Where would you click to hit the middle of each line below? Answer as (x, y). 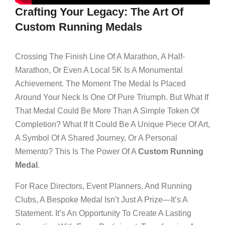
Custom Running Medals (79, 27)
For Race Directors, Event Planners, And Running (103, 186)
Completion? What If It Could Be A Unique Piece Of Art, (113, 124)
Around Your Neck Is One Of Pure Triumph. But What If (112, 97)
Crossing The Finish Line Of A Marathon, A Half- (100, 57)
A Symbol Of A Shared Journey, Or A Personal (96, 138)
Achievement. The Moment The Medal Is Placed (100, 84)
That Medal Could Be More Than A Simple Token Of (107, 111)
